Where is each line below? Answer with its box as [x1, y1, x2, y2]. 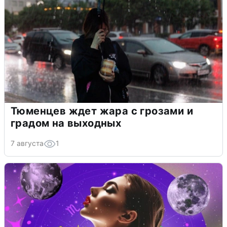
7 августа [11, 138, 44, 147]
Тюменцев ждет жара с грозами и [11, 104, 193, 117]
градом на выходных [11, 117, 122, 129]
